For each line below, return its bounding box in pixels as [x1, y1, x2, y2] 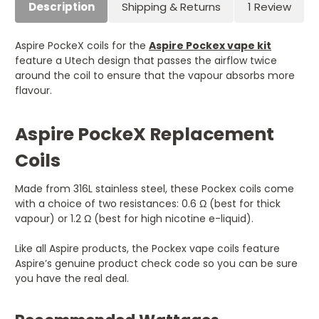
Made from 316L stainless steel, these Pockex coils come [15, 181, 294, 196]
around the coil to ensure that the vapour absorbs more [15, 68, 295, 83]
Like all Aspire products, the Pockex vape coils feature [15, 241, 280, 256]
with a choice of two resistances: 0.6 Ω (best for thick [15, 196, 281, 211]
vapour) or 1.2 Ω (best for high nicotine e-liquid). [15, 211, 253, 226]
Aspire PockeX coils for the [15, 38, 149, 53]
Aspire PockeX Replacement [15, 121, 274, 147]
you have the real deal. [15, 271, 129, 286]
